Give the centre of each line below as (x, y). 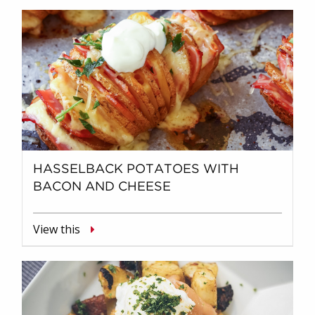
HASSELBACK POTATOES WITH (136, 169)
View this (57, 229)
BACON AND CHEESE (102, 187)
